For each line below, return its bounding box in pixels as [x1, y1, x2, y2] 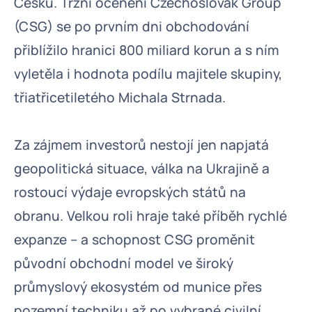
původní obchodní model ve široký [14, 254, 233, 272]
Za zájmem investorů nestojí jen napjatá [14, 136, 269, 154]
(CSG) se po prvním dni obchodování [14, 17, 249, 36]
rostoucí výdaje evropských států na [14, 183, 246, 201]
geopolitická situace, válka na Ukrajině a [14, 159, 270, 178]
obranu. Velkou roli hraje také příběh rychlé [14, 207, 287, 225]
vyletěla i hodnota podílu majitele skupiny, [14, 65, 282, 83]
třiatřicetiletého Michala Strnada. [14, 88, 226, 107]
